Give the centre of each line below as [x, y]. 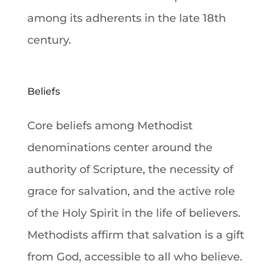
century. [49, 40]
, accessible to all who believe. [160, 257]
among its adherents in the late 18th [126, 18]
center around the [161, 147]
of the [44, 213]
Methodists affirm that [90, 235]
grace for [53, 191]
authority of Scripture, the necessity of [130, 169]
